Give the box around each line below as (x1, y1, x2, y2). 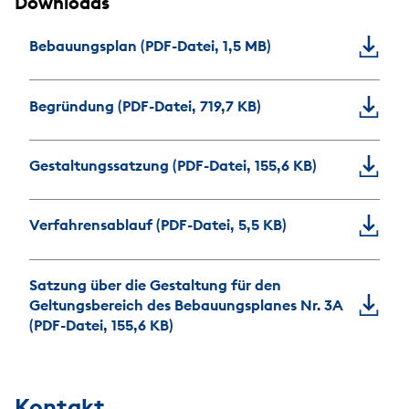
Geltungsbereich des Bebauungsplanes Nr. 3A (29, 295, 343, 314)
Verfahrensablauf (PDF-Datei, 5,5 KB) (29, 215, 288, 235)
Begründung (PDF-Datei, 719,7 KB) (29, 96, 262, 115)
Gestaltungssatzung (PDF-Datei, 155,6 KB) (29, 155, 318, 174)
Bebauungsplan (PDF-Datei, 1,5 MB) (29, 37, 272, 56)
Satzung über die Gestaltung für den (29, 275, 282, 294)
